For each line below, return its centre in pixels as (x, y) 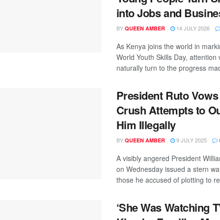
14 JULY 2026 (192, 28)
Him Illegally (146, 125)
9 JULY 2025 (191, 140)
